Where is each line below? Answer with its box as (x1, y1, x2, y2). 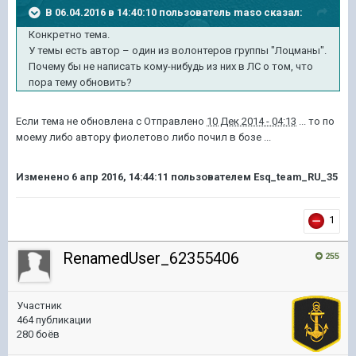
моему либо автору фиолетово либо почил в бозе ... (16, 130, 271, 143)
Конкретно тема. (29, 28, 110, 41)
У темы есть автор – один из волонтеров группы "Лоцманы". (29, 44, 327, 56)
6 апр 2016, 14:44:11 (72, 170, 168, 183)
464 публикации (17, 313, 91, 326)
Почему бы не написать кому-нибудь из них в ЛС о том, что (29, 60, 313, 72)
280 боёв (17, 327, 60, 340)
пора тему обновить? (29, 75, 132, 88)
